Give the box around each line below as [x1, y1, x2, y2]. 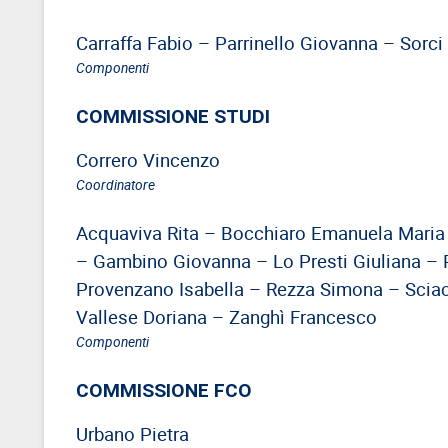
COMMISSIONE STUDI [76, 103, 270, 128]
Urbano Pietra [76, 420, 189, 446]
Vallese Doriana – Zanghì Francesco [76, 303, 377, 329]
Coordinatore [76, 174, 155, 194]
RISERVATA [19, 50, 98, 73]
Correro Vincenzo [76, 146, 220, 172]
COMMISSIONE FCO [76, 377, 252, 402]
